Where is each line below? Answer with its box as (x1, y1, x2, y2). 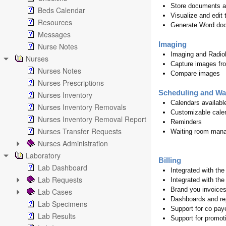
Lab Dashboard (38, 162, 87, 173)
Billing (158, 156, 181, 164)
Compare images (171, 70, 220, 77)
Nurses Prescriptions (38, 78, 104, 88)
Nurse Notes (38, 41, 78, 51)
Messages (38, 29, 71, 39)
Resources (38, 17, 72, 27)
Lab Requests (38, 175, 82, 185)
